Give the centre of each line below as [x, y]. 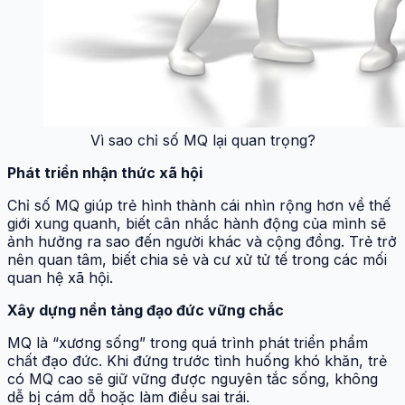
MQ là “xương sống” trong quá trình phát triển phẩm [188, 342]
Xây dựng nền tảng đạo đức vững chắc [146, 310]
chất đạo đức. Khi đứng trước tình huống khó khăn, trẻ [197, 360]
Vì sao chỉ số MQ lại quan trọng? [202, 140]
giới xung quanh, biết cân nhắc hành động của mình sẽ [197, 223]
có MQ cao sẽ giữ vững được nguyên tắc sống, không [193, 378]
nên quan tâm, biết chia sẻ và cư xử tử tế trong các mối [197, 259]
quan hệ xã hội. [60, 277]
